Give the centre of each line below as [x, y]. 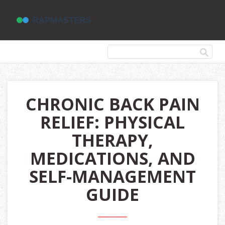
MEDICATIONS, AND [113, 158]
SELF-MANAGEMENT [113, 176]
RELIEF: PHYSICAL [113, 122]
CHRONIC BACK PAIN [113, 104]
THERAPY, [113, 140]
